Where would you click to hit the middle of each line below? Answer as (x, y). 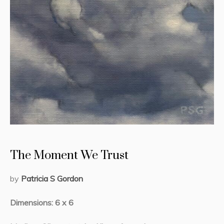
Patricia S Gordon (52, 178)
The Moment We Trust (69, 155)
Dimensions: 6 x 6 (42, 202)
